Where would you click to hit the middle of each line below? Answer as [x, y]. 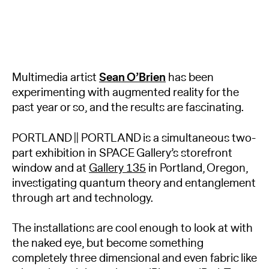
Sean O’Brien [132, 78]
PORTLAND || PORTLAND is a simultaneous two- [134, 138]
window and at [50, 168]
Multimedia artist [56, 78]
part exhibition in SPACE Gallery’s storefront [122, 153]
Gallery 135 [117, 168]
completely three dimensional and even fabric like [134, 258]
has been [190, 78]
